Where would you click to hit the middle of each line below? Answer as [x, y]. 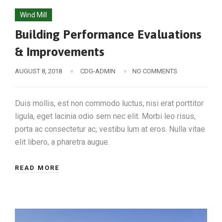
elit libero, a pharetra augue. [62, 142]
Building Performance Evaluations [108, 34]
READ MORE [37, 167]
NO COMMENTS [155, 71]
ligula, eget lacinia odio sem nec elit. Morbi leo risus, [105, 116]
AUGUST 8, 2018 [38, 71]
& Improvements [59, 51]
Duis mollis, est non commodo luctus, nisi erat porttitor [109, 103]
